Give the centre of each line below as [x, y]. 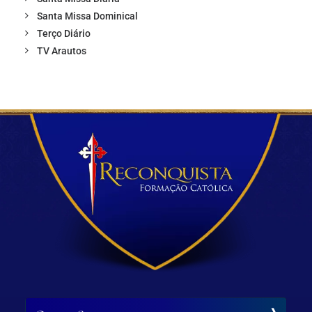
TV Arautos [62, 51]
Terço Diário [64, 33]
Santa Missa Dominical [87, 16]
